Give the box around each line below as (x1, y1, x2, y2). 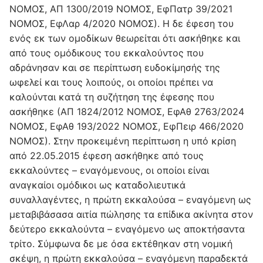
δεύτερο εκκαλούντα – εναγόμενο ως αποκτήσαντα (9, 222, 245, 235)
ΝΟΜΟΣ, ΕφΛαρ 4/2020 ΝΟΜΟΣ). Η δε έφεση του (9, 17, 234, 29)
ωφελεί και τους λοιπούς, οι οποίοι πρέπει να (9, 76, 213, 88)
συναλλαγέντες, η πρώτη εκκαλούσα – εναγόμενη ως (9, 193, 251, 205)
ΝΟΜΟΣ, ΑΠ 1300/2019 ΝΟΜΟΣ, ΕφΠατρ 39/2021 (9, 2, 232, 15)
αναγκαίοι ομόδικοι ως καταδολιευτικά (9, 178, 186, 191)
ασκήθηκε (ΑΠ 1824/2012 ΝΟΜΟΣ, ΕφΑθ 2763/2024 (9, 105, 244, 117)
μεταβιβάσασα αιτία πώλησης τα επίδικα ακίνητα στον (9, 208, 253, 220)
